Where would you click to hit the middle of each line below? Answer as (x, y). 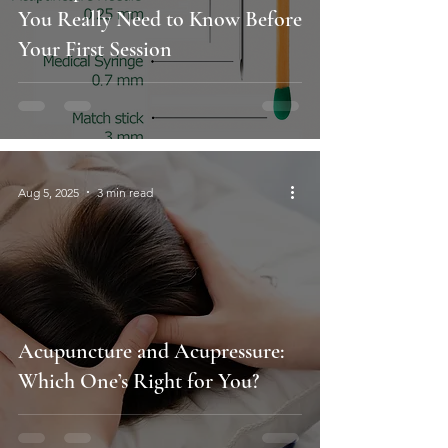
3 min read (125, 192)
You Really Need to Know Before (160, 19)
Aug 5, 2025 (48, 192)
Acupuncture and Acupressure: (151, 351)
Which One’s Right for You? (138, 381)
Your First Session (95, 49)
